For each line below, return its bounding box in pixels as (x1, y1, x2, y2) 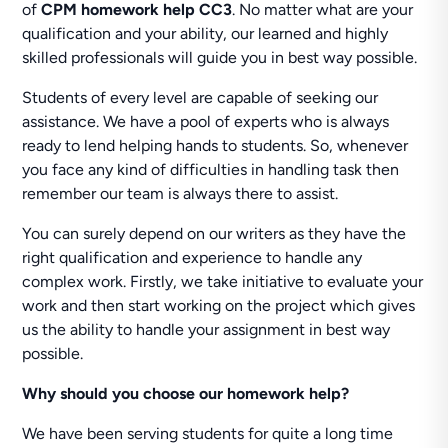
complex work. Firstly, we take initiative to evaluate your (22, 272, 424, 291)
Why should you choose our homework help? (22, 384, 350, 403)
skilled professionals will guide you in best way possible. (22, 48, 418, 67)
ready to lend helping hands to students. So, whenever (22, 136, 409, 155)
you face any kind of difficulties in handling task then (22, 160, 400, 179)
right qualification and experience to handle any (22, 248, 363, 267)
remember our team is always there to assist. (22, 184, 339, 203)
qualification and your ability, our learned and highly (22, 24, 389, 43)
